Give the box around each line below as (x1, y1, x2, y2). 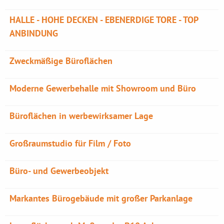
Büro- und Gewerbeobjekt (9, 165, 109, 176)
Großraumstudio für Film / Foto (9, 137, 131, 149)
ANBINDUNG (9, 27, 58, 39)
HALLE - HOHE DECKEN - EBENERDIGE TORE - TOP (9, 14, 198, 25)
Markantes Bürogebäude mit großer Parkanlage (9, 192, 193, 204)
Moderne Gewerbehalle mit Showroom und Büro (9, 82, 196, 94)
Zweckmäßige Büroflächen (9, 55, 113, 66)
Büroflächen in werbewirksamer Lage (9, 110, 153, 121)
